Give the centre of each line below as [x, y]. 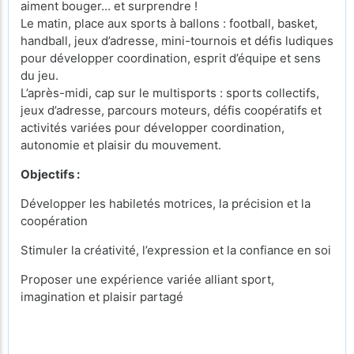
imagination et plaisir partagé [102, 297]
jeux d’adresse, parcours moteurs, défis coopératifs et [171, 110]
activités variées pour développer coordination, [153, 128]
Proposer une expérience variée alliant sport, [147, 279]
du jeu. [40, 75]
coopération [54, 221]
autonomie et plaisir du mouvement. [121, 145]
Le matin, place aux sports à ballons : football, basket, [169, 23]
